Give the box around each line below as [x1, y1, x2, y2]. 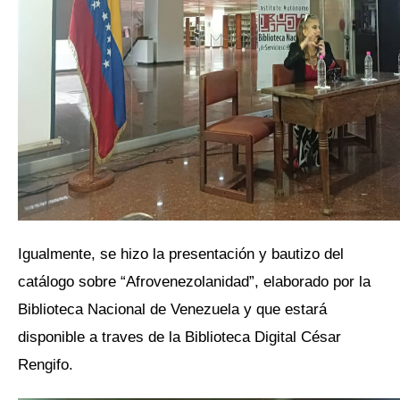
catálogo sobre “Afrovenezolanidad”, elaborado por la [18, 271, 371, 290]
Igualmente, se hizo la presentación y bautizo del [18, 244, 344, 262]
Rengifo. [18, 354, 78, 373]
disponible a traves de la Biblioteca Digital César [18, 327, 341, 346]
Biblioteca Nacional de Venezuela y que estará [18, 299, 327, 318]
